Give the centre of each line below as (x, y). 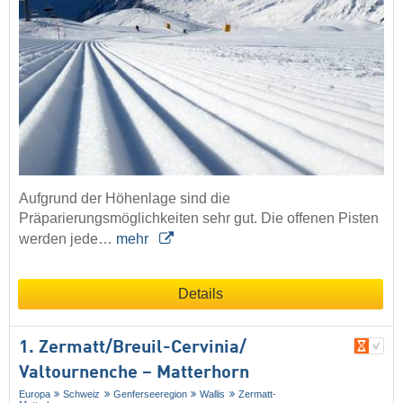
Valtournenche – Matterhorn (134, 373)
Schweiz (82, 394)
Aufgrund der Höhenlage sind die (125, 198)
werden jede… (67, 239)
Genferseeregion (150, 394)
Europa (35, 394)
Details (201, 294)
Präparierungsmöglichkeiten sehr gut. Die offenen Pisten (199, 218)
